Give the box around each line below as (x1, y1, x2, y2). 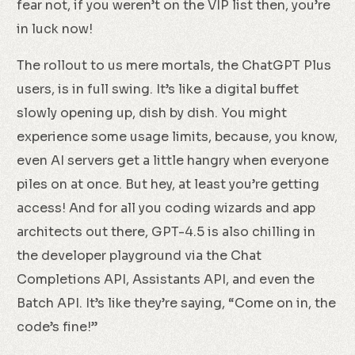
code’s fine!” (17, 319, 98, 335)
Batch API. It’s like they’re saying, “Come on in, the (17, 295, 337, 311)
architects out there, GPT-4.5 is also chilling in (17, 223, 316, 240)
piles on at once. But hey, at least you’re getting (17, 176, 320, 193)
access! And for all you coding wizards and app (17, 200, 316, 216)
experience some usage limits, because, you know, (17, 128, 338, 145)
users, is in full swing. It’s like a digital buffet (17, 81, 300, 97)
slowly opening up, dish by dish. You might (17, 105, 288, 121)
